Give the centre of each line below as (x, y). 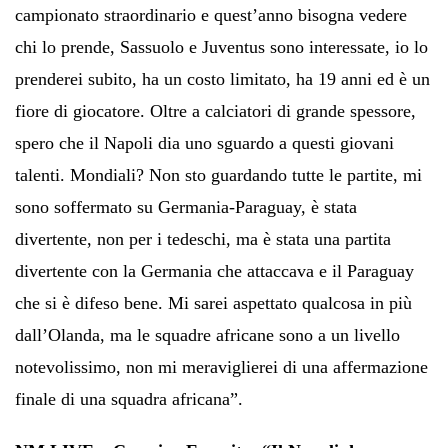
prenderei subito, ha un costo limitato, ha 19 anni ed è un (222, 78)
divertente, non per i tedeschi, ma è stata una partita (203, 238)
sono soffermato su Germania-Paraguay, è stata (186, 206)
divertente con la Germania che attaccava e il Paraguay (214, 270)
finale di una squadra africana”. (129, 398)
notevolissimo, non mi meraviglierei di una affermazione (221, 366)
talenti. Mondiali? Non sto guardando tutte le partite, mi (218, 174)
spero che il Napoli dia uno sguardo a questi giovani (204, 142)
